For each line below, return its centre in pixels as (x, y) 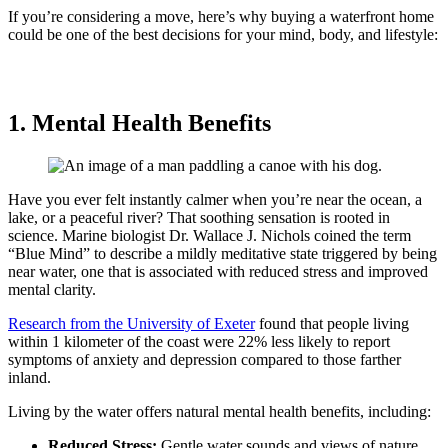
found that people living (332, 323)
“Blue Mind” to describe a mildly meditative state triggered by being (222, 253)
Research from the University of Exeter (131, 323)
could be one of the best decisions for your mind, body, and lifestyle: (223, 34)
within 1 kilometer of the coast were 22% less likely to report (199, 341)
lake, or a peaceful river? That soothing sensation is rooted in (199, 217)
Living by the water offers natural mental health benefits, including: (219, 411)
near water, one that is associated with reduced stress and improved (218, 271)
